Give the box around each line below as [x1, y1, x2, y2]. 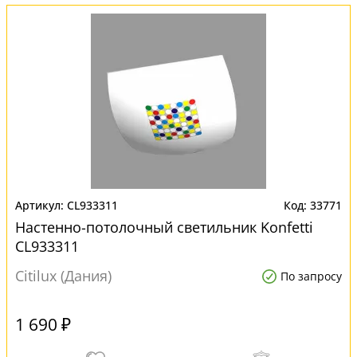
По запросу [280, 269, 342, 284]
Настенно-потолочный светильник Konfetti [15, 218, 313, 237]
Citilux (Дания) [15, 266, 112, 285]
